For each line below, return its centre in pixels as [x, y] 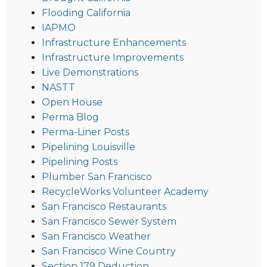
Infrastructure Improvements [113, 57]
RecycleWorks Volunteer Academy [125, 191]
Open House [72, 102]
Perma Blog [70, 117]
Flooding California [86, 13]
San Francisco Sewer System [109, 221]
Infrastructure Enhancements [114, 42]
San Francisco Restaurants [104, 206]
